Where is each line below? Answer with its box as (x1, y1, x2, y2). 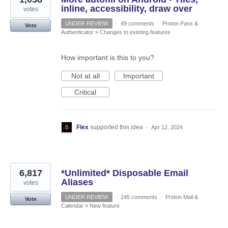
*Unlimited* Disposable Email (61, 167, 188, 178)
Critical (74, 88, 96, 96)
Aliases (61, 177, 93, 187)
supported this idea (90, 123, 145, 131)
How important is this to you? (61, 53, 154, 62)
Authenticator (61, 28, 94, 35)
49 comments (120, 20, 154, 26)
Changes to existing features (100, 28, 170, 35)
